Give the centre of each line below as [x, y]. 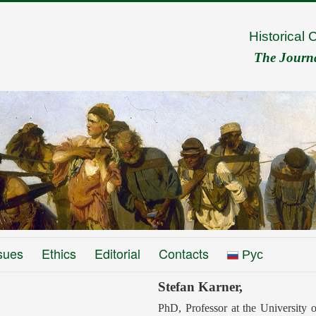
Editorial [117, 254]
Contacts [184, 254]
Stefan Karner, [200, 287]
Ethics [59, 254]
